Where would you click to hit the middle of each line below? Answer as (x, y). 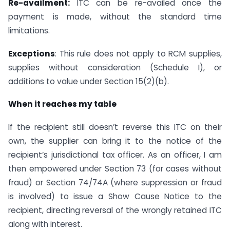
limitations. (29, 30)
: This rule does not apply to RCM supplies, (138, 53)
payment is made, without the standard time (115, 16)
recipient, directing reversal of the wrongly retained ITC (115, 210)
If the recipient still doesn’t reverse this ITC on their (115, 127)
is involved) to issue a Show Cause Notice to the (115, 197)
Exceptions (32, 53)
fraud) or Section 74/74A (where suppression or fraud (115, 183)
